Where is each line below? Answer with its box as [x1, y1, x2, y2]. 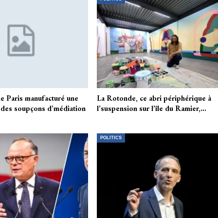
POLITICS [100, 135, 122, 141]
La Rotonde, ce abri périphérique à [97, 93, 212, 103]
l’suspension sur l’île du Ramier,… [97, 104, 207, 113]
